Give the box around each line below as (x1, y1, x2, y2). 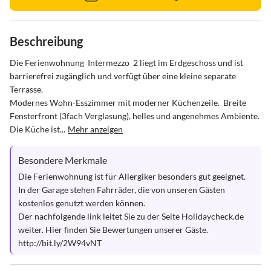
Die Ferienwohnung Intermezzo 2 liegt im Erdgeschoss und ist (10, 57, 245, 68)
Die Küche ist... (10, 124, 65, 134)
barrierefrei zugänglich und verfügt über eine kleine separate (10, 71, 238, 81)
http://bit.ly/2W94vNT (18, 238, 102, 248)
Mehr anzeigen (68, 124, 123, 134)
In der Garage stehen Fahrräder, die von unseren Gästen (18, 184, 227, 195)
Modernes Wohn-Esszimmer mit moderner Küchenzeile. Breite (10, 97, 248, 108)
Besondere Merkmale (18, 154, 107, 166)
